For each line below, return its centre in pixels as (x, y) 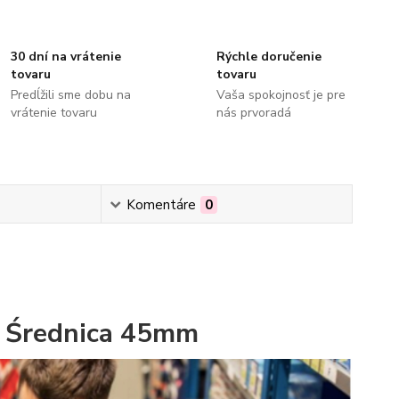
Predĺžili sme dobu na (71, 95)
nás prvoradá (253, 113)
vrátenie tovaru (54, 113)
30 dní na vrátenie (66, 57)
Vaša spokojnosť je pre (281, 95)
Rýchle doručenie (269, 57)
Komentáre (161, 205)
